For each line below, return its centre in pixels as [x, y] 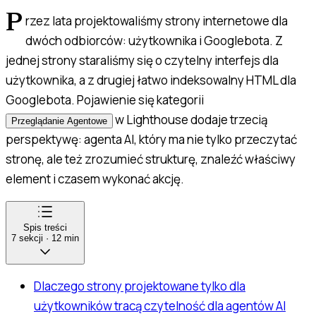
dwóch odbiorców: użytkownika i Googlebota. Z [154, 41]
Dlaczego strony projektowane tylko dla [140, 286]
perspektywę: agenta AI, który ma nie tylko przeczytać [151, 140]
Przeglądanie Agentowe [59, 121]
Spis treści [45, 228]
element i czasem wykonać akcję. [95, 179]
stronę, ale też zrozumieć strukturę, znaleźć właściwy [151, 159]
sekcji [31, 238]
